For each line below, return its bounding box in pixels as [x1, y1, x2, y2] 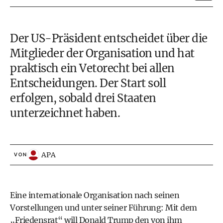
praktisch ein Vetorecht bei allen [10, 61, 175, 75]
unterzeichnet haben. [10, 106, 120, 120]
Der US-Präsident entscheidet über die [10, 31, 208, 45]
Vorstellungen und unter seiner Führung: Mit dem [10, 203, 197, 213]
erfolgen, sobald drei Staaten [10, 91, 156, 105]
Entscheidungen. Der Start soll [10, 76, 166, 90]
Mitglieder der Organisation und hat [10, 46, 195, 60]
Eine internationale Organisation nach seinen [10, 190, 179, 200]
